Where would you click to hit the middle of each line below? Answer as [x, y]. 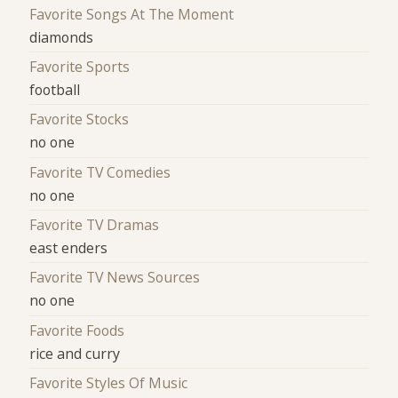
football [55, 90]
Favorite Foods [77, 330]
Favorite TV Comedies [100, 172]
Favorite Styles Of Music [109, 383]
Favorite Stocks [80, 119]
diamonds [62, 37]
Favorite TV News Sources [115, 278]
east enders [69, 248]
